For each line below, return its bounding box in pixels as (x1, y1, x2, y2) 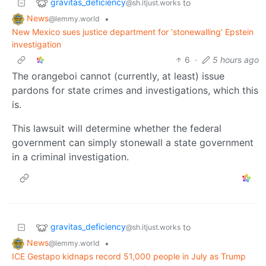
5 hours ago (213, 54, 259, 65)
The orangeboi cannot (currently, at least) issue (12, 69, 224, 82)
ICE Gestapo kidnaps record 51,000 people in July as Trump (12, 251, 246, 261)
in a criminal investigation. (12, 150, 129, 163)
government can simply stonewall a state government (12, 136, 254, 148)
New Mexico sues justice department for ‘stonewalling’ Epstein (12, 26, 254, 37)
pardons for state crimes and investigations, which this (12, 84, 258, 96)
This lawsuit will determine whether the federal (12, 122, 221, 134)
